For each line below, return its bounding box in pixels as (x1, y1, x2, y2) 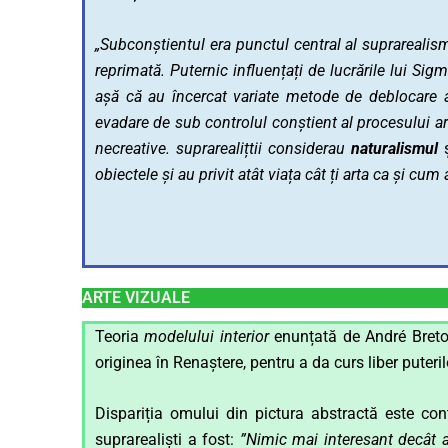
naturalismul (351, 138, 438, 158)
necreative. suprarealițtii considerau (95, 138, 351, 158)
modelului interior (144, 326, 269, 346)
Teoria (95, 326, 145, 346)
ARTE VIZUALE (82, 287, 190, 307)
